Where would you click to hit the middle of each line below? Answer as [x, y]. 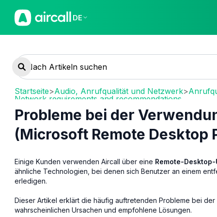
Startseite [32, 91]
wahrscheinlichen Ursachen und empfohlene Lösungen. [103, 210]
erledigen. [31, 181]
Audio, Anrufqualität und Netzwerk [119, 91]
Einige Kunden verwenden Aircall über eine [85, 161]
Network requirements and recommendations [98, 99]
